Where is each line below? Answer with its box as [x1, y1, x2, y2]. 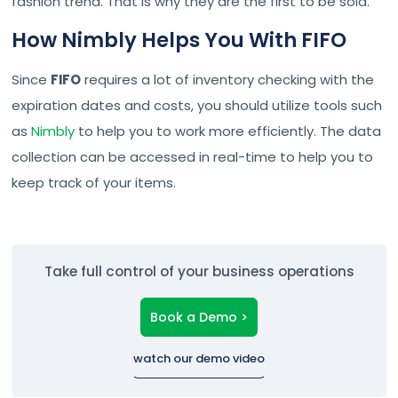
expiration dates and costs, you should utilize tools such [12, 95, 383, 115]
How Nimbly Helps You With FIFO [12, 25, 347, 54]
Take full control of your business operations [44, 261, 354, 281]
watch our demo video [133, 350, 265, 368]
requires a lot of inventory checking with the [81, 69, 375, 89]
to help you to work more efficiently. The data [75, 121, 382, 140]
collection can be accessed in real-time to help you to [12, 147, 374, 166]
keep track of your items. [12, 172, 177, 192]
